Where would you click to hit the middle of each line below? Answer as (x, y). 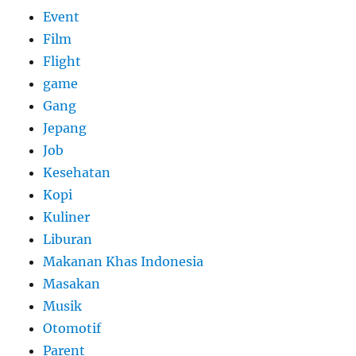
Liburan (68, 240)
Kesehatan (77, 173)
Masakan (72, 284)
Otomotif (72, 329)
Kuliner (67, 217)
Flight (62, 62)
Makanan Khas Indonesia (124, 262)
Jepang (65, 128)
